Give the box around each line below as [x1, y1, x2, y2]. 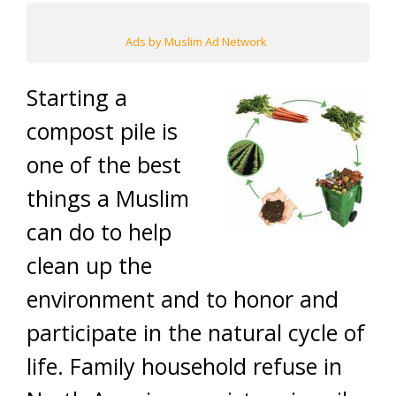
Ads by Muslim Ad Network [125, 34, 267, 49]
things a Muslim [27, 183, 189, 213]
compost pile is [27, 116, 178, 146]
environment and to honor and [27, 284, 339, 314]
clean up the [27, 250, 152, 280]
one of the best [27, 149, 181, 179]
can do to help [27, 217, 171, 247]
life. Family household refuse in [27, 351, 342, 381]
